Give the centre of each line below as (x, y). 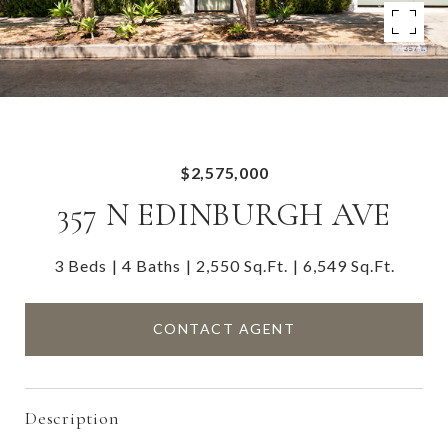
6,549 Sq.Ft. (348, 265)
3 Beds (80, 265)
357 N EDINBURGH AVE (224, 214)
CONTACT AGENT (224, 329)
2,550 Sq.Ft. (241, 265)
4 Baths (151, 265)
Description (72, 417)
